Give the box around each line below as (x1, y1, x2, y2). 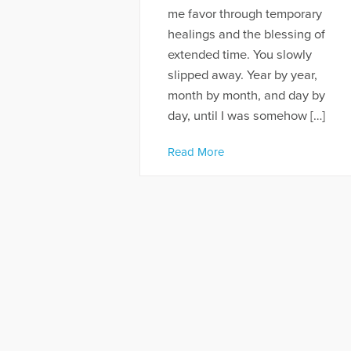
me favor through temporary (167, 6, 322, 23)
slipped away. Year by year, (167, 67, 317, 84)
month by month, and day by (167, 88, 325, 104)
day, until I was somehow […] (167, 108, 325, 125)
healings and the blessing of (167, 27, 325, 43)
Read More (167, 144, 224, 159)
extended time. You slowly (167, 47, 312, 63)
